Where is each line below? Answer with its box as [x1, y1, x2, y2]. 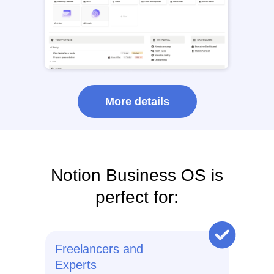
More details [105, 95, 169, 108]
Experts [55, 258, 97, 272]
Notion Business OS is [51, 166, 223, 185]
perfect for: [95, 188, 179, 207]
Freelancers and [55, 242, 143, 256]
